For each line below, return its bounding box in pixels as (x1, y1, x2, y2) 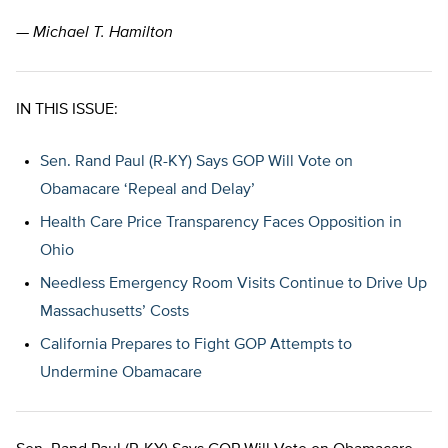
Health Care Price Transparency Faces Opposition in (40, 215, 402, 232)
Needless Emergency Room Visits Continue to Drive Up (40, 276, 427, 293)
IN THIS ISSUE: (16, 102, 118, 119)
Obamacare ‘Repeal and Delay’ (40, 182, 255, 199)
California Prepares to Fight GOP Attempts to (40, 337, 352, 354)
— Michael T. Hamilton (16, 25, 173, 42)
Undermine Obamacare (40, 365, 202, 382)
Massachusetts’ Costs (40, 304, 189, 321)
